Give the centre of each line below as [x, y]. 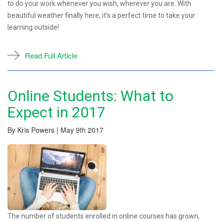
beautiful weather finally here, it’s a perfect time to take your [101, 15]
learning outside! [33, 27]
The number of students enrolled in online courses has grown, [104, 216]
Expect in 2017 [56, 112]
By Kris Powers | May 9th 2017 [55, 130]
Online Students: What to [90, 96]
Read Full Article [51, 55]
